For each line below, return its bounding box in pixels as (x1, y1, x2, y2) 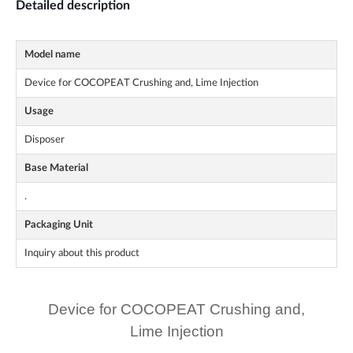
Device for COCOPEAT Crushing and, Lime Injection (24, 78, 258, 88)
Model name (24, 50, 80, 60)
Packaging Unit (24, 220, 93, 230)
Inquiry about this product (24, 248, 139, 258)
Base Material (24, 163, 88, 173)
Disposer (24, 135, 65, 145)
